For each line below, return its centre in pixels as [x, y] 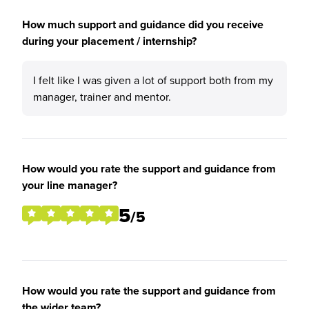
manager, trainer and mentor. [102, 97]
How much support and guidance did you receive [143, 24]
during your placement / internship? [109, 41]
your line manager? [70, 185]
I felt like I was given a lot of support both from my [153, 80]
